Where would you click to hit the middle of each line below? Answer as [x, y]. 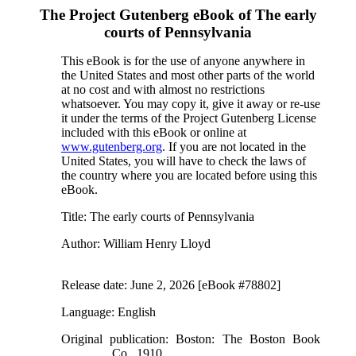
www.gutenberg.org [111, 147]
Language [86, 312]
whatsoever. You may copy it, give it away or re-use [190, 104]
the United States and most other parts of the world [188, 75]
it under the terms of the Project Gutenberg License [188, 118]
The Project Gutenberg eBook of [147, 15]
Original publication [113, 339]
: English [133, 312]
